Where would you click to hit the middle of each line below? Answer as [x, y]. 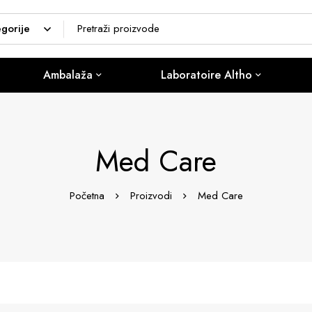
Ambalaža [68, 75]
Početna [87, 196]
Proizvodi [151, 196]
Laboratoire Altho [207, 75]
